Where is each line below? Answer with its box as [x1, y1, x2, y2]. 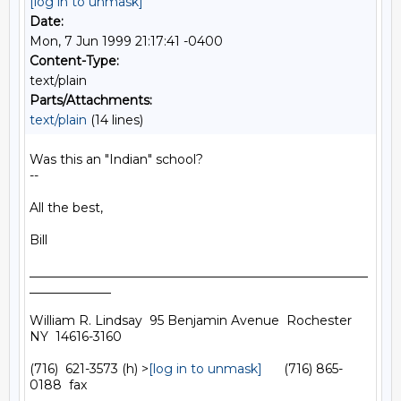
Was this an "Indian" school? [30, 151, 203, 167]
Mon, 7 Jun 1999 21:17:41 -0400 [30, 33, 223, 49]
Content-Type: [30, 53, 119, 69]
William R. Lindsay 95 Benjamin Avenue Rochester [30, 312, 352, 328]
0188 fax [30, 377, 87, 393]
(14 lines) [87, 112, 143, 128]
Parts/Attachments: [30, 92, 152, 108]
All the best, [30, 200, 103, 216]
